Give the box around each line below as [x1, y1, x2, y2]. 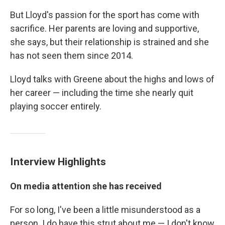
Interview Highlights [10, 155, 106, 168]
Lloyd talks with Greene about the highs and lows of [10, 73, 214, 84]
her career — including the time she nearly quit [10, 87, 193, 98]
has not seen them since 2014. [10, 50, 133, 61]
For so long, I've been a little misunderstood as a [10, 204, 200, 215]
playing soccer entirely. [10, 100, 101, 111]
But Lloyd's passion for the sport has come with [10, 9, 199, 20]
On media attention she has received [10, 180, 162, 191]
